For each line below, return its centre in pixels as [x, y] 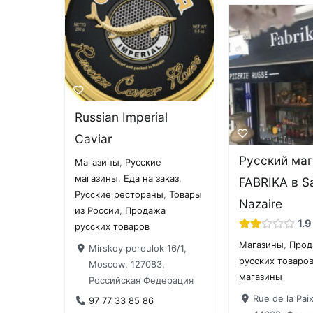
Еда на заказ [152, 179]
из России [97, 211]
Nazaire [261, 203]
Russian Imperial [122, 117]
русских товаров [112, 227]
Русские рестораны [119, 195]
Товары [186, 195]
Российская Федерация [141, 280]
